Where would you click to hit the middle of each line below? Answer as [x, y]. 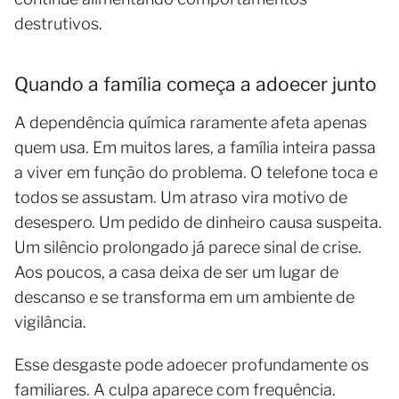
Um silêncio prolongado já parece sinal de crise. [188, 248]
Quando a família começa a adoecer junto [195, 85]
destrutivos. [58, 24]
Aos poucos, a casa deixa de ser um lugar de [176, 273]
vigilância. [50, 322]
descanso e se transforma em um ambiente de [184, 297]
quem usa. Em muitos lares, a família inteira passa [195, 148]
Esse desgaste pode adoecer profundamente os [191, 365]
